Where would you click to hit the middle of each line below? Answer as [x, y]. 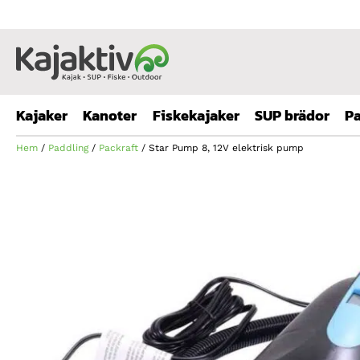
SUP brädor [292, 115]
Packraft [119, 148]
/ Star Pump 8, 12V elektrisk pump [221, 148]
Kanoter [110, 115]
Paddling [68, 148]
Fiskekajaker [196, 115]
